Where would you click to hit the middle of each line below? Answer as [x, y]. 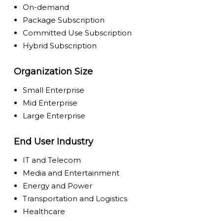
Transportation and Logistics [75, 198]
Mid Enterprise [50, 103]
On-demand [46, 7]
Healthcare [44, 211]
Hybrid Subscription [60, 45]
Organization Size [54, 71]
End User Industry [54, 141]
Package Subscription [64, 20]
